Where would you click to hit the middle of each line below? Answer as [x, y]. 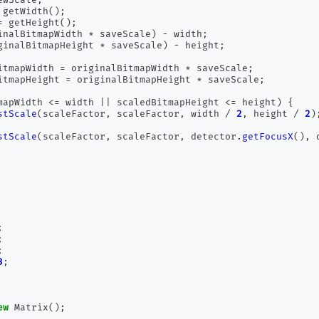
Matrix [29, 308]
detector [211, 137]
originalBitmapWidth [126, 68]
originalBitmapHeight [134, 80]
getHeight [32, 23]
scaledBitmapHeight [168, 103]
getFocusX [268, 137]
